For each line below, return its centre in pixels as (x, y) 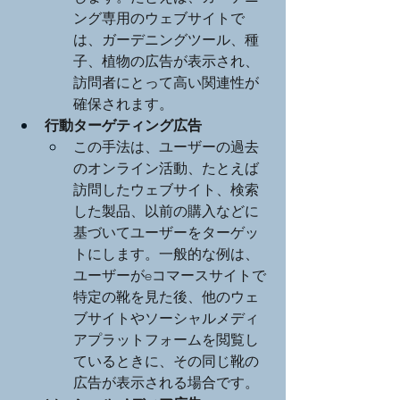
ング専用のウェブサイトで (159, 17)
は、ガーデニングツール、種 (166, 39)
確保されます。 (123, 103)
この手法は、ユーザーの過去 (166, 146)
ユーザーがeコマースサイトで (170, 275)
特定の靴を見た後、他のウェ (166, 296)
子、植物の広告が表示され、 (166, 60)
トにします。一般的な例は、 (166, 253)
